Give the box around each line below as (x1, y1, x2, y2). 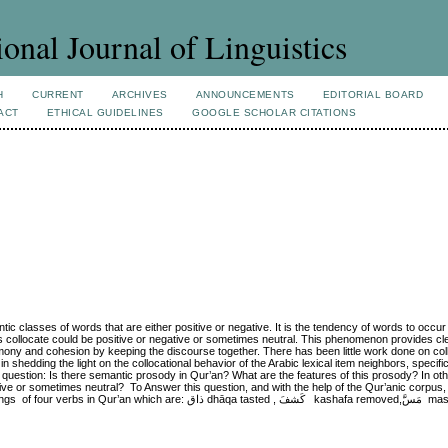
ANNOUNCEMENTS (195, 89, 295, 100)
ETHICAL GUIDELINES (46, 107, 164, 118)
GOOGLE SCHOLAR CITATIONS (191, 107, 357, 118)
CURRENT (32, 89, 84, 100)
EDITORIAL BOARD (322, 89, 424, 100)
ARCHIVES (111, 89, 168, 100)
